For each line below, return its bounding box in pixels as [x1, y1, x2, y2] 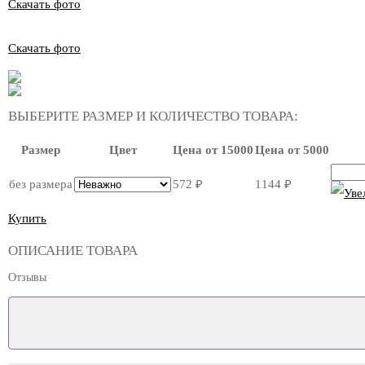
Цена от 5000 [255, 143, 329, 156]
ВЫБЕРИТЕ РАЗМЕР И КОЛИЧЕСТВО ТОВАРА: [8, 108, 298, 124]
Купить [8, 212, 46, 225]
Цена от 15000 [173, 143, 253, 156]
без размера [9, 178, 73, 191]
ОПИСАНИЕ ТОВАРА [8, 243, 138, 258]
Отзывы [8, 271, 46, 284]
